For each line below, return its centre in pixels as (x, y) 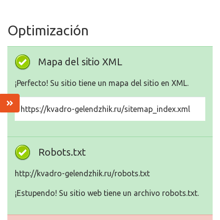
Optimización (48, 30)
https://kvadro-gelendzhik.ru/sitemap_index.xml (105, 109)
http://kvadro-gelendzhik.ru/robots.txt (82, 174)
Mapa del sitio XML (80, 62)
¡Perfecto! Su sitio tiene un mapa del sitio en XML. (102, 83)
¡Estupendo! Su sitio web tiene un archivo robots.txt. (107, 193)
